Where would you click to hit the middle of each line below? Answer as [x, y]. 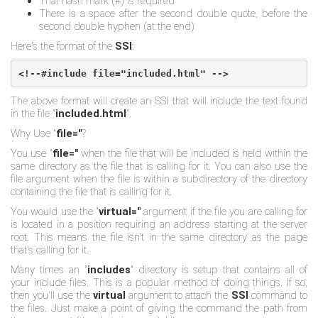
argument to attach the [178, 295]
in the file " [33, 114]
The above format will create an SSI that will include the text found [159, 101]
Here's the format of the [63, 46]
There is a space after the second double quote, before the [173, 13]
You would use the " [55, 212]
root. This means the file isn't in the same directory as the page [159, 237]
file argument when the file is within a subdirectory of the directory [159, 179]
